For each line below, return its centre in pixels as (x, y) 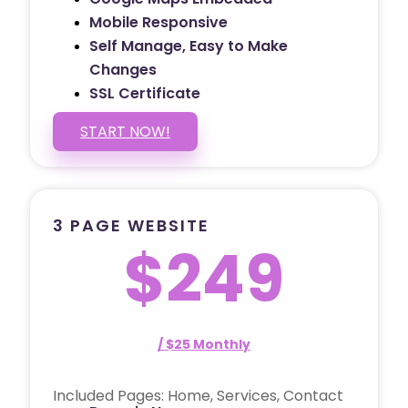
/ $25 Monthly (204, 344)
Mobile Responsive (158, 22)
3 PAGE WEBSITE (131, 225)
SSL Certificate (145, 93)
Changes (123, 69)
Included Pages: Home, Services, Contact (198, 395)
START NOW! (125, 131)
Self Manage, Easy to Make (189, 46)
